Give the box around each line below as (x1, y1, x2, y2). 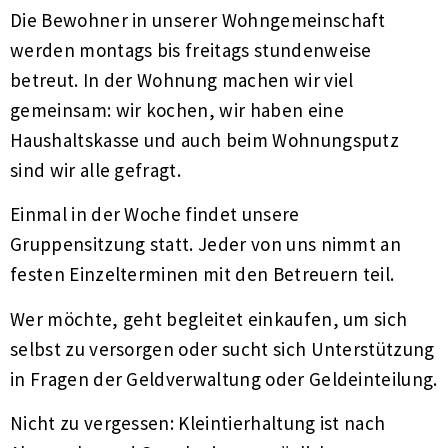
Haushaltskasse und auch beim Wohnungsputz (10, 127, 400, 152)
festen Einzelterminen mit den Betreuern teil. (10, 262, 395, 287)
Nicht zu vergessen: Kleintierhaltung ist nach (10, 411, 386, 436)
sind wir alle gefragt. (10, 157, 182, 182)
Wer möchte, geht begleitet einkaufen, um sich (10, 306, 408, 331)
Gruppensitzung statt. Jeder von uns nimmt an (10, 232, 402, 257)
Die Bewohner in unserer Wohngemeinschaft (10, 7, 386, 32)
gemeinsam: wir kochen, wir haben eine (10, 97, 344, 122)
